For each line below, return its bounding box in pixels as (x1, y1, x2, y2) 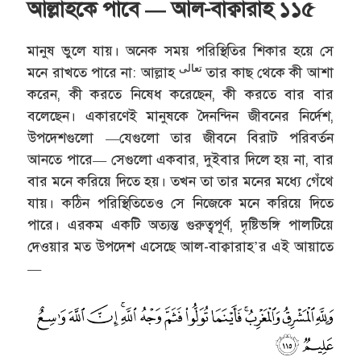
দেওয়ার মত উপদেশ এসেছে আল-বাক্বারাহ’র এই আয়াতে (27, 239, 334, 256)
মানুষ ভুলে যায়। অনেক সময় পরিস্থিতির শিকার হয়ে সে (27, 43, 334, 60)
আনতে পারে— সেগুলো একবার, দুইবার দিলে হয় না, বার (27, 151, 334, 169)
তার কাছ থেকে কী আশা (202, 64, 334, 82)
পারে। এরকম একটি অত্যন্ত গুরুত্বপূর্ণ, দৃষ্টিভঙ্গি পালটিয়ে (27, 217, 334, 234)
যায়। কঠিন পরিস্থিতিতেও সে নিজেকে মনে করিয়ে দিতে (27, 195, 334, 213)
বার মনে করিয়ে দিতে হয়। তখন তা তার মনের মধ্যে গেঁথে (27, 173, 334, 191)
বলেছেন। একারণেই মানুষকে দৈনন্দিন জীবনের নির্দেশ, (27, 108, 334, 126)
